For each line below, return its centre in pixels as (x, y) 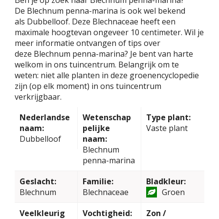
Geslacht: (38, 182)
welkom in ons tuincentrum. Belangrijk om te (97, 65)
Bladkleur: (166, 182)
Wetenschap (107, 118)
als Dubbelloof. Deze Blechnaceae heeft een (95, 22)
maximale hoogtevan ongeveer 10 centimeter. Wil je (109, 33)
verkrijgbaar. (38, 97)
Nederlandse (45, 118)
